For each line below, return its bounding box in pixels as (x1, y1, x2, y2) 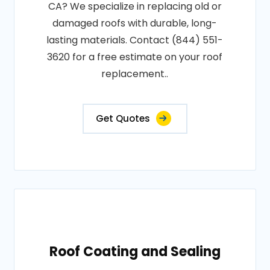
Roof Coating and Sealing (49, 242, 221, 261)
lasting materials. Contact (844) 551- (46, 33, 224, 47)
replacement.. (101, 67, 169, 81)
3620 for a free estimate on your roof (47, 50, 223, 64)
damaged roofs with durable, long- (52, 16, 218, 30)
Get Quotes (95, 112, 150, 125)
